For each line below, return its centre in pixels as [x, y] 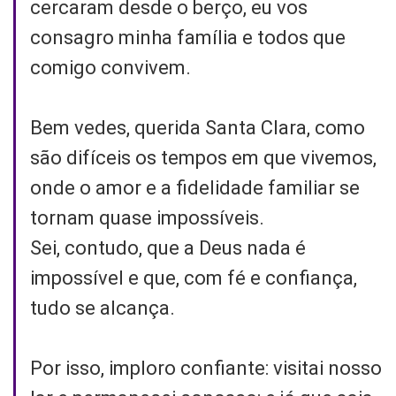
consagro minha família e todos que [188, 37]
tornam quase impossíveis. [147, 217]
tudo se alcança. [103, 308]
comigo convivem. [110, 67]
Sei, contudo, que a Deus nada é [168, 247]
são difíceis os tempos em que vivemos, [203, 157]
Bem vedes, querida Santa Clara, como [198, 127]
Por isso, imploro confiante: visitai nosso [206, 368]
